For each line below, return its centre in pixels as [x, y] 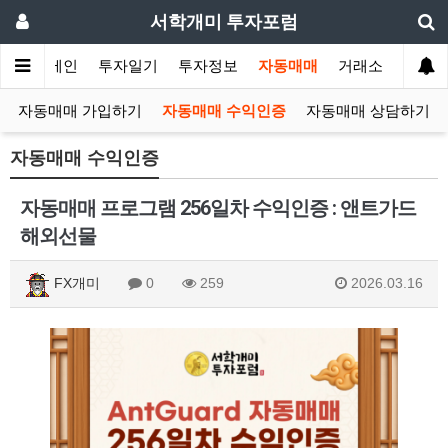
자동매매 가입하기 [80, 111]
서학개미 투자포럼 [224, 21]
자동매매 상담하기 [368, 111]
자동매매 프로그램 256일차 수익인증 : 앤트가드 [218, 208]
